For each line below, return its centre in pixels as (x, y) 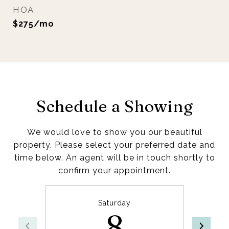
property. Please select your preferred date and (114, 145)
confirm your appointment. (114, 170)
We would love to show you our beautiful (114, 132)
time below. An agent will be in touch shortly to (114, 158)
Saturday (114, 203)
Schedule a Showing (114, 106)
